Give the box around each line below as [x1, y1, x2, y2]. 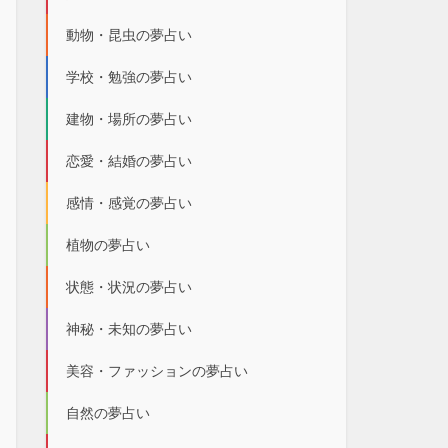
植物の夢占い [66, 237, 150, 253]
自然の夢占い [66, 405, 150, 421]
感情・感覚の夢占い [66, 195, 192, 211]
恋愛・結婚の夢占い [66, 153, 192, 169]
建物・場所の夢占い [66, 111, 192, 127]
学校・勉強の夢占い [66, 69, 192, 85]
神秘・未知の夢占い [66, 321, 192, 337]
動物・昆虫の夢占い [66, 27, 192, 43]
